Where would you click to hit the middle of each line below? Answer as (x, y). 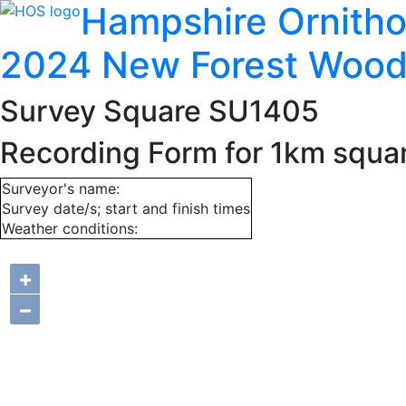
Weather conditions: (70, 228)
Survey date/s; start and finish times (126, 208)
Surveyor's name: (61, 188)
